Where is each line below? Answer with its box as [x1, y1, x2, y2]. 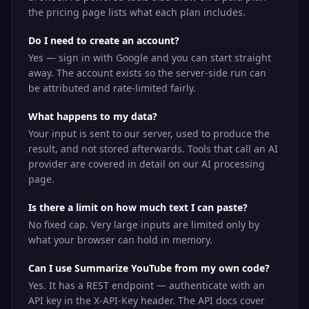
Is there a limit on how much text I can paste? [28, 201, 248, 214]
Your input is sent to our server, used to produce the [28, 127, 270, 140]
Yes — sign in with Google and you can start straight [28, 51, 271, 64]
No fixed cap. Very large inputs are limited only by [28, 218, 259, 231]
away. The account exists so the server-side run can [28, 66, 266, 79]
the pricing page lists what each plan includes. [28, 6, 246, 19]
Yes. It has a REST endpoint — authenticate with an [28, 279, 265, 292]
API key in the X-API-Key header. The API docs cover [28, 294, 265, 307]
